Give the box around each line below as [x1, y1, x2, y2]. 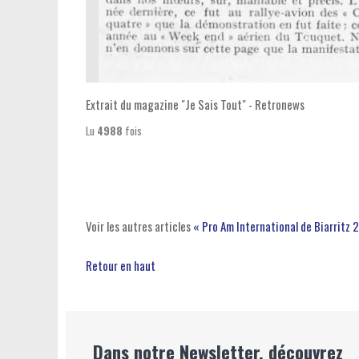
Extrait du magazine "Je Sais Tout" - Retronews [86, 95, 305, 113]
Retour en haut [86, 256, 155, 274]
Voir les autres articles [86, 217, 191, 235]
